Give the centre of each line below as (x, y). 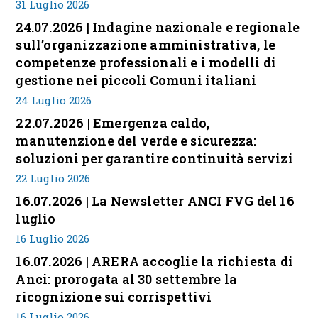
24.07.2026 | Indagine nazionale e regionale (158, 27)
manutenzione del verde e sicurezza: (136, 141)
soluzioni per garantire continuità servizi (154, 158)
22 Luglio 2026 (53, 178)
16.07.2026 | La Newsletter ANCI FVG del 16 (155, 201)
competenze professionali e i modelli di (146, 62)
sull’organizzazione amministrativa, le (146, 45)
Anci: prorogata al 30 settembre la (127, 279)
